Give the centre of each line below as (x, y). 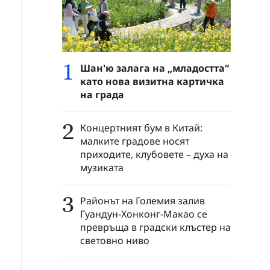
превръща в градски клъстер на (155, 227)
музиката (102, 167)
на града (102, 94)
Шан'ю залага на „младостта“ (155, 68)
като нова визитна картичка (152, 81)
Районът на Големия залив (143, 200)
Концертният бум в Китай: (141, 127)
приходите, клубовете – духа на (154, 154)
